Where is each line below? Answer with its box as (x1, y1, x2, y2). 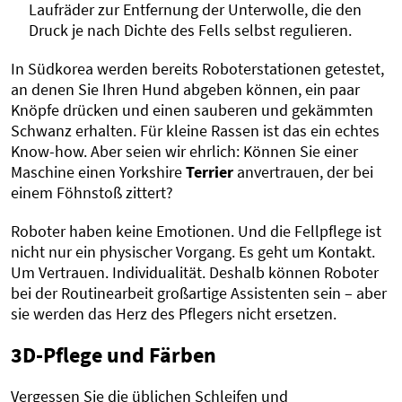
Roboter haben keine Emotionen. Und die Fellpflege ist (11, 221, 381, 242)
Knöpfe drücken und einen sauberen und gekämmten (11, 100, 373, 121)
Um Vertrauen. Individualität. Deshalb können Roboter (11, 262, 379, 284)
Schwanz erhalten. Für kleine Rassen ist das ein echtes (11, 120, 380, 142)
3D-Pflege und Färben (11, 341, 216, 370)
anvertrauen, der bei (233, 162, 373, 183)
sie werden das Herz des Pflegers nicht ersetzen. (11, 303, 336, 325)
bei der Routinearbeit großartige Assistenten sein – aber (11, 283, 387, 304)
